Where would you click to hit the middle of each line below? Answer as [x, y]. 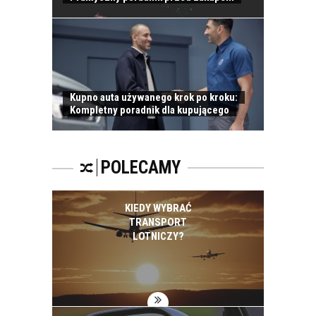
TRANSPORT [158, 222]
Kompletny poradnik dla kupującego [150, 110]
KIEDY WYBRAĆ [158, 208]
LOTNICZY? [158, 236]
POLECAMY [141, 167]
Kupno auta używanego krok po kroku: [154, 97]
